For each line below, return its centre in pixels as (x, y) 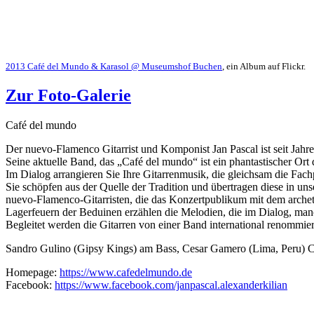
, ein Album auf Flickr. (264, 67)
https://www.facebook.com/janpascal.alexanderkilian (171, 285)
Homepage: (33, 273)
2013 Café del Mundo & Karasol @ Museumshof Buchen (114, 67)
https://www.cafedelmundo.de (126, 273)
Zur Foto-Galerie (68, 96)
